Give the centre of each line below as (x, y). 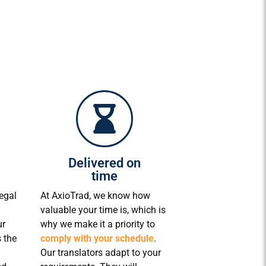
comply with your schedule (97, 238)
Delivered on (104, 163)
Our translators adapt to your (101, 252)
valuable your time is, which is (103, 210)
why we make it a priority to (98, 224)
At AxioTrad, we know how (95, 195)
